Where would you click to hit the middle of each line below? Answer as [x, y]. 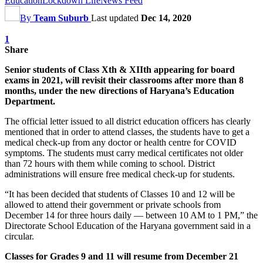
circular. [19, 236]
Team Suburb [61, 18]
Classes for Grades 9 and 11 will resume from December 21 [122, 256]
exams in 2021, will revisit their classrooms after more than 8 [124, 80]
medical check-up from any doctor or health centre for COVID [121, 142]
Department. [30, 101]
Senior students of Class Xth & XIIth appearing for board [120, 69]
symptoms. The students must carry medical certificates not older [124, 153]
